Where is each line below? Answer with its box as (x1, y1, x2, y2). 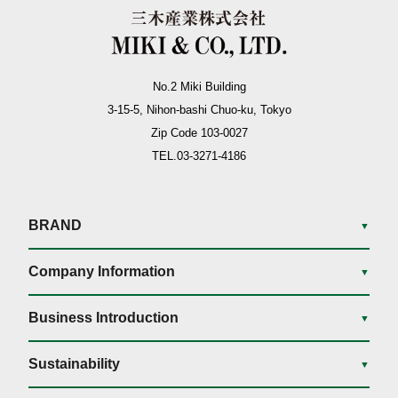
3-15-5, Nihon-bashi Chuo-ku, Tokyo (107, 103, 291, 117)
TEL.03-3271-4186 (152, 149, 246, 163)
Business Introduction (28, 310, 179, 326)
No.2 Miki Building (152, 80, 246, 94)
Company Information (28, 264, 176, 280)
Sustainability (28, 356, 121, 372)
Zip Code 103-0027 (150, 126, 248, 140)
